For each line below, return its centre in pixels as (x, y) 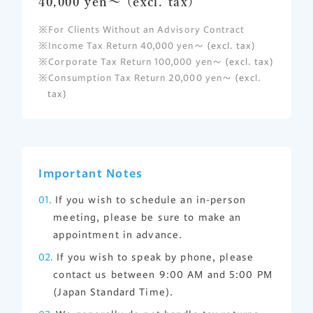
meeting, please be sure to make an (147, 218)
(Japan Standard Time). (113, 292)
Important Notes (91, 174)
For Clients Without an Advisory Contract (147, 30)
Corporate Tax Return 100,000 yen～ (137, 62)
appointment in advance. (118, 235)
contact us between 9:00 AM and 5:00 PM (163, 275)
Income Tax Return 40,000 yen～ (128, 46)
